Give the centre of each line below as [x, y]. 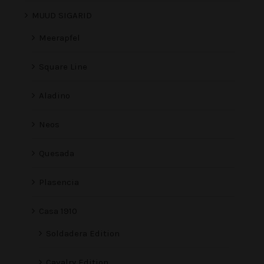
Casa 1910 [58, 211]
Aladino [55, 96]
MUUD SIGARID [62, 16]
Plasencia [59, 182]
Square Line [63, 67]
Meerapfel [60, 38]
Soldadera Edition [83, 234]
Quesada [57, 154]
